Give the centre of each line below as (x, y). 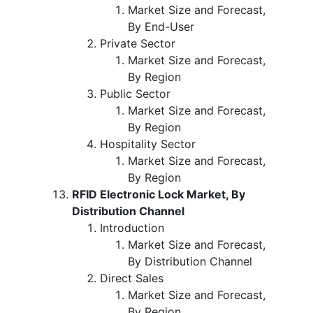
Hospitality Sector (148, 144)
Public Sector (135, 93)
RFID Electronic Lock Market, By (159, 194)
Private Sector (138, 43)
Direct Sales (132, 278)
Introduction (132, 227)
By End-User (161, 26)
